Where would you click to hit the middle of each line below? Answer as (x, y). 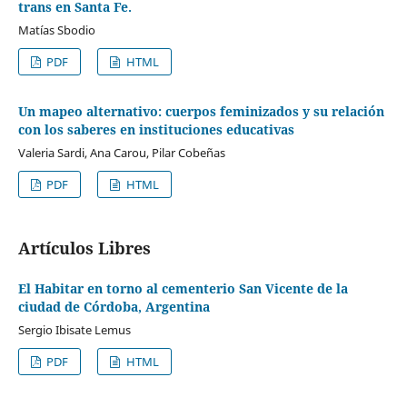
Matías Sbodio (56, 30)
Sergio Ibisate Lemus (74, 329)
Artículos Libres (84, 248)
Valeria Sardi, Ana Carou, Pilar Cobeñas (121, 152)
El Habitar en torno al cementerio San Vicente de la (183, 288)
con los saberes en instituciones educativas (156, 129)
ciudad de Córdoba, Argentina (114, 306)
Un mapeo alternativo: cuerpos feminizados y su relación (201, 111)
